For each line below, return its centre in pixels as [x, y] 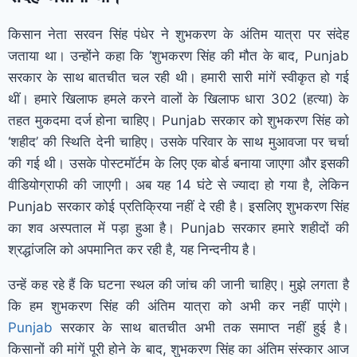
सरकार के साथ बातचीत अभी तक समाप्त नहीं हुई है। [201, 327]
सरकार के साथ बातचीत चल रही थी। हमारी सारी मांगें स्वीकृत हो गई [178, 77]
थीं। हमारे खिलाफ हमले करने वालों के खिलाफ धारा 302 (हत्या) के [178, 98]
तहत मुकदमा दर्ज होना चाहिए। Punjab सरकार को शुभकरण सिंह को [178, 120]
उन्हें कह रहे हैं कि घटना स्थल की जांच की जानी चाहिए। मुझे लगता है [178, 284]
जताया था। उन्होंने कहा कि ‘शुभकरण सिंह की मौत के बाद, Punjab [178, 55]
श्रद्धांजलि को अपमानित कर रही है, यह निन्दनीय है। [133, 249]
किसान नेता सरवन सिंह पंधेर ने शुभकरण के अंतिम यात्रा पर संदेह [178, 34]
